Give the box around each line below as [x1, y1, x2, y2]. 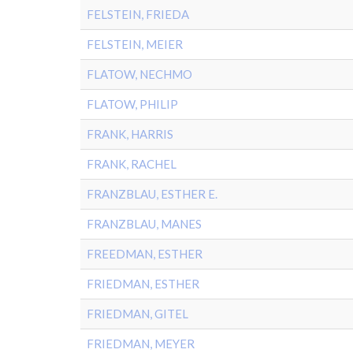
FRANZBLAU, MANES [87, 217, 202, 231]
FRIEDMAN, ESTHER [87, 277, 199, 291]
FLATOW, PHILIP [87, 97, 178, 111]
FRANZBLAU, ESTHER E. [87, 187, 217, 201]
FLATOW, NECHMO [87, 67, 192, 81]
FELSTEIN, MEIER [87, 37, 183, 51]
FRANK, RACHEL [87, 157, 176, 171]
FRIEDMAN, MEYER [87, 336, 195, 351]
